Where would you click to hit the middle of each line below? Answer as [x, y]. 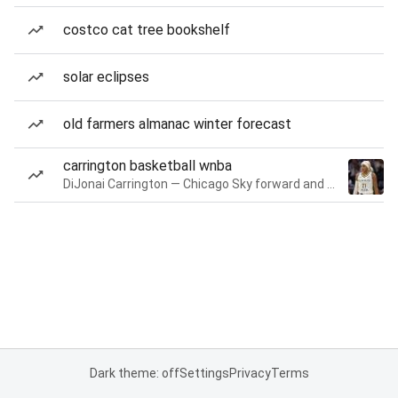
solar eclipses [106, 77]
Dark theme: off [134, 373]
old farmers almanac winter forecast [177, 124]
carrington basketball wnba [147, 166]
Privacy [250, 373]
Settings [204, 373]
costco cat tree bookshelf [147, 30]
